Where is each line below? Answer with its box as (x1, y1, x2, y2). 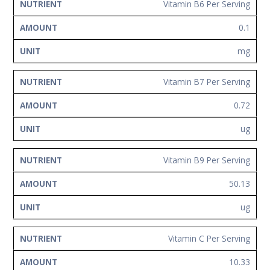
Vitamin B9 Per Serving (163, 154, 250, 166)
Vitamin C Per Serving (168, 232, 250, 244)
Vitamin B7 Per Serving (163, 76, 250, 88)
